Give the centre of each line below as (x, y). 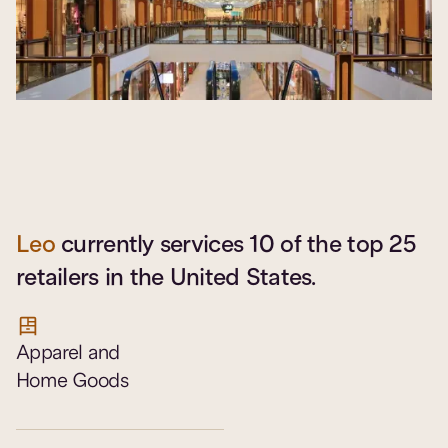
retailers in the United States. (166, 277)
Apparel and (68, 353)
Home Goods (72, 381)
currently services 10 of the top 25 (238, 244)
